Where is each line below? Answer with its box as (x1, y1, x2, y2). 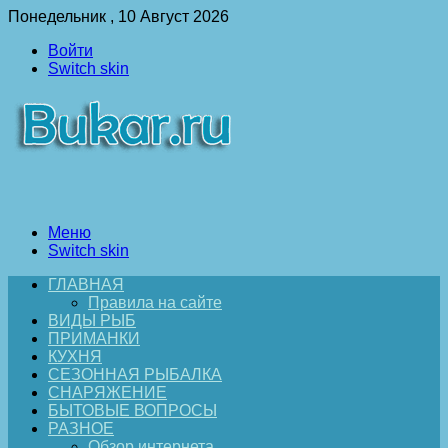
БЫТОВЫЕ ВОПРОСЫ (48, 402, 217, 419)
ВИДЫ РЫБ (48, 312, 136, 329)
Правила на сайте (88, 294, 222, 311)
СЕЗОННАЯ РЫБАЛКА (48, 366, 222, 383)
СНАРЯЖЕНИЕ (48, 384, 167, 401)
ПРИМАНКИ (48, 330, 140, 347)
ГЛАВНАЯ (48, 276, 124, 293)
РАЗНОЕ (48, 420, 114, 437)
